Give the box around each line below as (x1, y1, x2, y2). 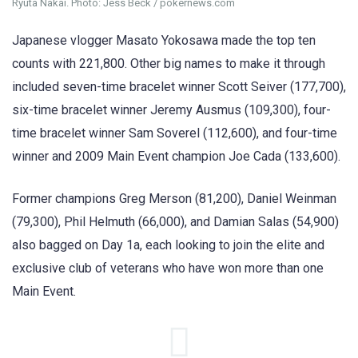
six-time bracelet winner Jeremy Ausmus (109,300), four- (12, 102, 331, 118)
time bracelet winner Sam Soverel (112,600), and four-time (12, 125, 337, 141)
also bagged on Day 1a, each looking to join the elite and (12, 237, 324, 253)
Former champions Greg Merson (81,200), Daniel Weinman (12, 190, 336, 206)
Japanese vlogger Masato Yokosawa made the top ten (12, 33, 316, 49)
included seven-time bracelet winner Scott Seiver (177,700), (12, 79, 346, 95)
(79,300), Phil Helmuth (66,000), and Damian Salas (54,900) (12, 213, 339, 229)
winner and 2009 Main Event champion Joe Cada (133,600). (12, 149, 340, 165)
